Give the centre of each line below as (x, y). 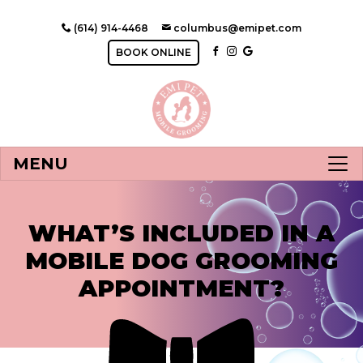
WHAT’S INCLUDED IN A (181, 233)
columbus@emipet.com (236, 28)
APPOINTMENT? (181, 288)
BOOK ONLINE (153, 52)
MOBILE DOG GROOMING (181, 261)
